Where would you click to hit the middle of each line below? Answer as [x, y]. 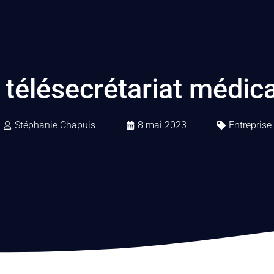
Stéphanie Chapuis [55, 125]
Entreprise [250, 125]
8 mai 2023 [162, 125]
